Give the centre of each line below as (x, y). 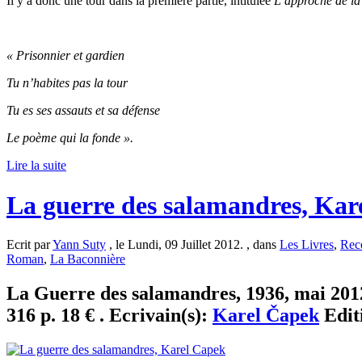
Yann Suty (79, 244)
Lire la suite (36, 166)
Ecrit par (29, 244)
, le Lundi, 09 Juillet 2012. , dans (193, 244)
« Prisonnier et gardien (65, 56)
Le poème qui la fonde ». (70, 138)
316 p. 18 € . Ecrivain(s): (109, 315)
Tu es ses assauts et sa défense (83, 111)
